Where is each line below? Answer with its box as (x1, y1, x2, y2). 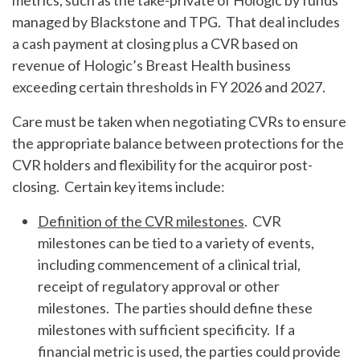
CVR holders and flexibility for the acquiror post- (12, 156, 313, 174)
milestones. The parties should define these (38, 299, 313, 317)
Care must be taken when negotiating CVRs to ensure (12, 112, 346, 130)
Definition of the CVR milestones (38, 212, 244, 230)
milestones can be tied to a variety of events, (38, 234, 314, 252)
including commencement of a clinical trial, (38, 256, 301, 273)
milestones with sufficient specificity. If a (38, 321, 295, 338)
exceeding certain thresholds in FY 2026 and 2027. (12, 78, 325, 96)
